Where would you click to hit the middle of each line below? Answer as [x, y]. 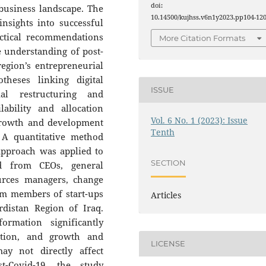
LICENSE [168, 244]
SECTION [169, 163]
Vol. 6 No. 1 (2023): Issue [199, 120]
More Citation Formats [202, 38]
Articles [166, 195]
